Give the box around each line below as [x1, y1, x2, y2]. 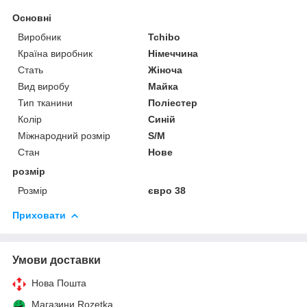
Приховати [12, 209, 66, 221]
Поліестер [148, 97, 198, 108]
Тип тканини [18, 97, 73, 108]
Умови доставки [12, 254, 101, 266]
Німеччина [148, 47, 199, 59]
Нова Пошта [32, 277, 86, 288]
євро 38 [148, 184, 186, 196]
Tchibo [148, 31, 181, 42]
